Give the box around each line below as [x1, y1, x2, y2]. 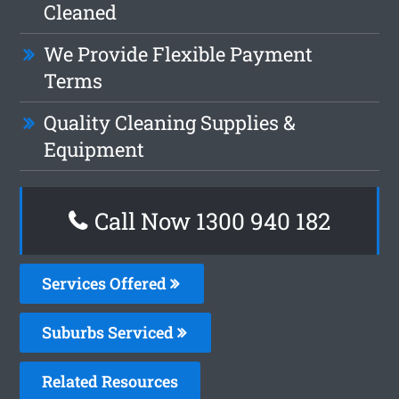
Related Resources [42, 370, 179, 392]
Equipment [44, 135, 145, 162]
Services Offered [42, 272, 171, 294]
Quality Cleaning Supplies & [44, 109, 297, 135]
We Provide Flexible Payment [44, 40, 313, 67]
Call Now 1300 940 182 [89, 205, 330, 236]
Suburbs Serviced [42, 321, 178, 343]
